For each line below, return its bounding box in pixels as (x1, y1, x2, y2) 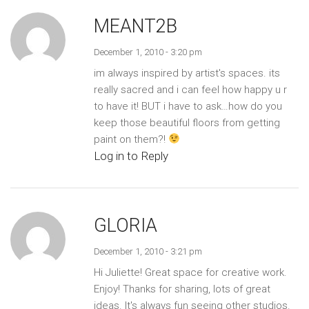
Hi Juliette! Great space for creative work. (93, 266, 287, 279)
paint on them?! (93, 132, 168, 146)
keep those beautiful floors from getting (93, 116, 280, 129)
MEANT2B (93, 14, 177, 37)
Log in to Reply (93, 148, 168, 163)
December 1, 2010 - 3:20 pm (93, 46, 202, 57)
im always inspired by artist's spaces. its (93, 66, 280, 79)
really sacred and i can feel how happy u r (93, 83, 287, 96)
